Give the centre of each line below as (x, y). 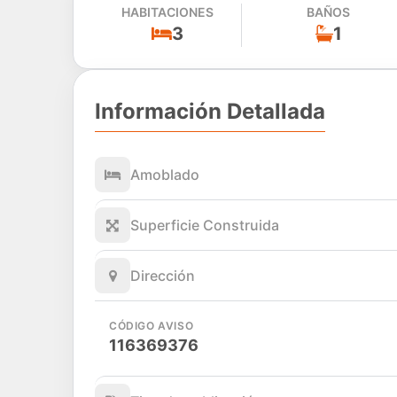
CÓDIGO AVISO (152, 326)
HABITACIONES (168, 12)
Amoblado (165, 175)
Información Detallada (210, 111)
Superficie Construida (205, 226)
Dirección (163, 276)
